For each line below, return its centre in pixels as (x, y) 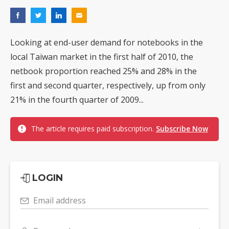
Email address (60, 201)
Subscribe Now (182, 129)
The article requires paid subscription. (94, 129)
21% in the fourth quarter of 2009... (77, 100)
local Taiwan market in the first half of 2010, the (102, 57)
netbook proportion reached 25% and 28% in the (104, 71)
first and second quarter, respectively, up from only (108, 86)
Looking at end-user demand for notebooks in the (107, 43)
